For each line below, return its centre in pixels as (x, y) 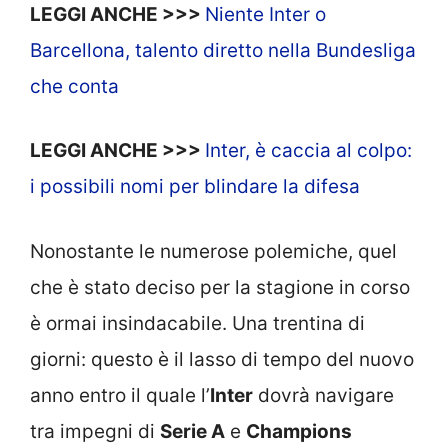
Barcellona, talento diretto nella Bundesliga (223, 50)
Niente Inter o (265, 14)
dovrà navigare (323, 395)
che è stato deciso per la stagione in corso (220, 287)
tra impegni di (95, 431)
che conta (74, 86)
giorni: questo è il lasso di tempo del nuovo (222, 359)
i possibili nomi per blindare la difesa (195, 186)
